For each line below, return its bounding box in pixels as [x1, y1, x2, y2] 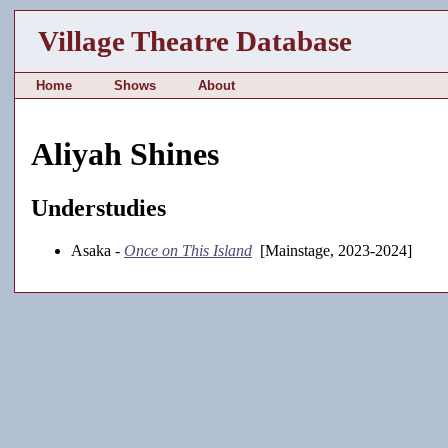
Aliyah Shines [31, 136, 219, 173]
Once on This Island [124, 241, 252, 259]
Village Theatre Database [38, 25, 353, 57]
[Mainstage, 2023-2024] [252, 241, 412, 259]
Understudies [31, 194, 166, 221]
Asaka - [71, 241, 124, 259]
